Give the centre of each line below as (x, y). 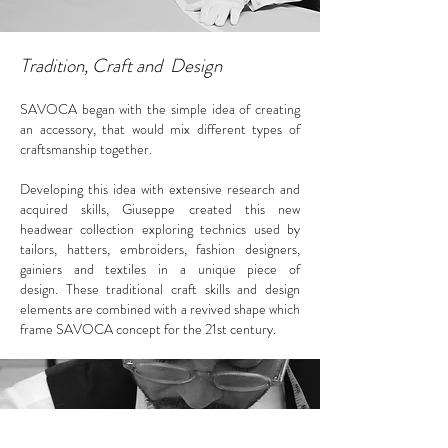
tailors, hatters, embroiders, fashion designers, (160, 248)
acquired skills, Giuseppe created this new (160, 208)
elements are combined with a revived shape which (160, 308)
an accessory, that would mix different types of (160, 128)
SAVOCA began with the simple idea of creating (160, 108)
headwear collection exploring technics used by (160, 228)
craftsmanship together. (86, 148)
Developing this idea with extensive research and (160, 188)
